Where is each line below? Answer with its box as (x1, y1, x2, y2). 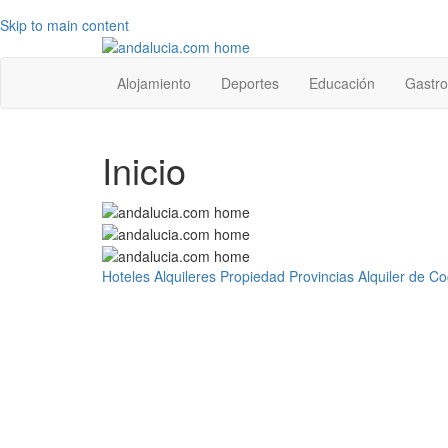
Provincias (289, 266, 354, 287)
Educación (309, 73, 375, 94)
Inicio (102, 144, 186, 196)
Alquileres (154, 266, 216, 287)
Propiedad (220, 266, 285, 287)
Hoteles (102, 266, 150, 287)
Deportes (221, 73, 279, 94)
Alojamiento (117, 73, 191, 94)
